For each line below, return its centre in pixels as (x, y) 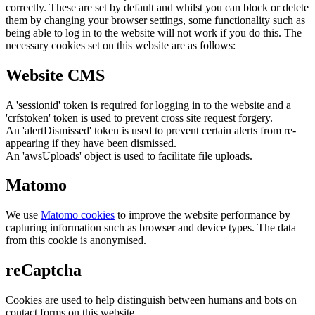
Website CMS (55, 75)
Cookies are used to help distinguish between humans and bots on (151, 300)
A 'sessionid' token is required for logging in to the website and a (148, 105)
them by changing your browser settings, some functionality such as (155, 20)
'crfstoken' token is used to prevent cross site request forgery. (139, 117)
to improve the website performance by (202, 215)
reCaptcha (44, 270)
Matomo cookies (78, 215)
